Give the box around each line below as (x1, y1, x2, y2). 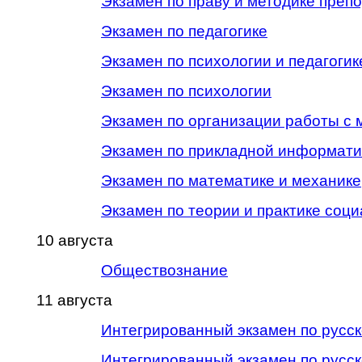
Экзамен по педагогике (101, 23, 267, 40)
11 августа (36, 292, 112, 309)
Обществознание (101, 262, 228, 279)
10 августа (36, 232, 113, 249)
